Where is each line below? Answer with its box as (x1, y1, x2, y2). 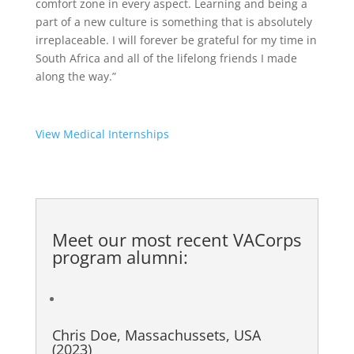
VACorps (232, 228, 301, 251)
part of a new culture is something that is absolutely (35, 14, 312, 29)
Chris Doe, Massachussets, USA (51, 326, 261, 345)
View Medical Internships (35, 126, 169, 141)
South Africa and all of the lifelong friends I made (35, 51, 297, 66)
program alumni (51, 245, 183, 269)
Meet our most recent (51, 228, 233, 251)
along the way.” (35, 69, 116, 84)
